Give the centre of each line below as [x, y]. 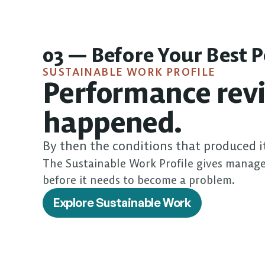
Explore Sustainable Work [122, 203]
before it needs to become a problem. [139, 180]
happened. [112, 122]
